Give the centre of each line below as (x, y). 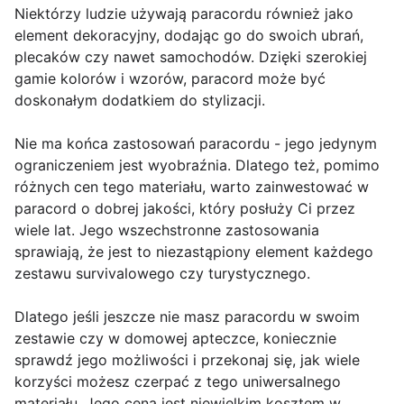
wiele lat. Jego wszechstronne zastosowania (167, 230)
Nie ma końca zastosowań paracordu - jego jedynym (196, 143)
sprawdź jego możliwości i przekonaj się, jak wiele (187, 359)
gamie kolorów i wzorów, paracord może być (170, 78)
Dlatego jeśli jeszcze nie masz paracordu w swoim (187, 316)
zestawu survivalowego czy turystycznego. (162, 273)
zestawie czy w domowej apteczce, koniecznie (175, 338)
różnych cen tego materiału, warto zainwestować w (192, 186)
